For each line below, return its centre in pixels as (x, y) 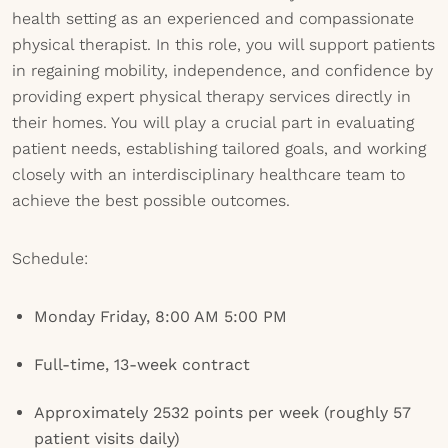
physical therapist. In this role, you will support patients (223, 44)
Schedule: (50, 258)
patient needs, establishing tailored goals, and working (219, 148)
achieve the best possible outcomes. (151, 200)
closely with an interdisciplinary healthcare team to (208, 174)
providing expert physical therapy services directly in (211, 96)
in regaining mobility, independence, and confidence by (222, 70)
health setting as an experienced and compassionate (213, 18)
